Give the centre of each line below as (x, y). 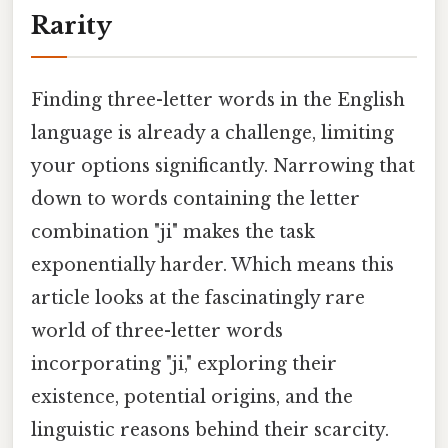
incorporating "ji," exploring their (184, 363)
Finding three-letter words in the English (218, 99)
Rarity (71, 25)
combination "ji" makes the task (173, 231)
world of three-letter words (157, 330)
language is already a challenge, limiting (212, 132)
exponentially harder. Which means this (212, 264)
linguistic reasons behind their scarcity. (210, 429)
